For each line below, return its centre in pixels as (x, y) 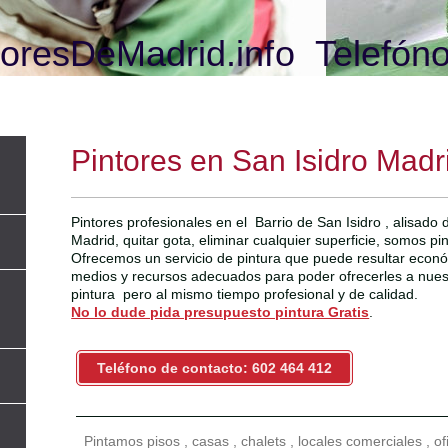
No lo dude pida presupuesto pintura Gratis (220, 311)
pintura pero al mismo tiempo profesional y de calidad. (245, 293)
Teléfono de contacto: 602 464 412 (215, 367)
